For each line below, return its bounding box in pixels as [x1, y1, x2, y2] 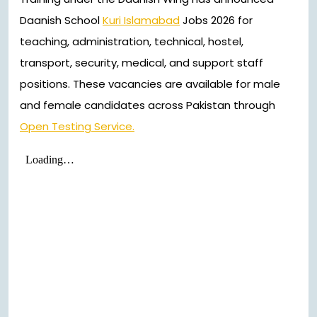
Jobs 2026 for [180, 13, 253, 28]
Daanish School [20, 13, 103, 28]
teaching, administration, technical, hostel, [20, 34, 243, 50]
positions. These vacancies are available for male [20, 76, 280, 92]
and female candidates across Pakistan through [20, 98, 275, 113]
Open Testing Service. [20, 119, 134, 134]
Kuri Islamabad [103, 13, 180, 28]
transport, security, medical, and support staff [20, 55, 263, 71]
